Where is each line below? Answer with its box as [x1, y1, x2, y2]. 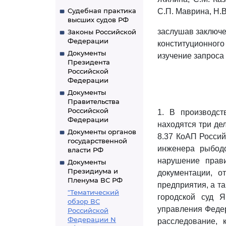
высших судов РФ [68, 16, 129, 24]
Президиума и [68, 167, 118, 175]
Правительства [68, 97, 120, 105]
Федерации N [68, 215, 116, 223]
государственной [68, 137, 127, 145]
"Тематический [68, 188, 119, 196]
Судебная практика [68, 7, 136, 15]
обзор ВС [68, 197, 100, 205]
